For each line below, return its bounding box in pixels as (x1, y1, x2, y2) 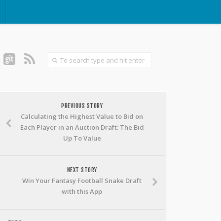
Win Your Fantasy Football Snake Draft (22, 176, 142, 185)
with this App (62, 187, 102, 196)
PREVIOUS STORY (61, 102, 103, 110)
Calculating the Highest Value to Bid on (21, 112, 143, 121)
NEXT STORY (67, 166, 97, 174)
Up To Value (63, 134, 101, 143)
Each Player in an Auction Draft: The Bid (20, 123, 144, 132)
